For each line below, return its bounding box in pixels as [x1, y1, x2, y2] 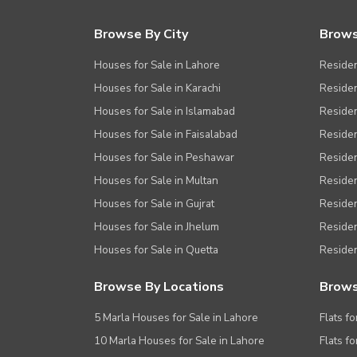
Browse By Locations [94, 278, 224, 296]
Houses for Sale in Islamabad [94, 104, 235, 120]
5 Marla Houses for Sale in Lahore [94, 310, 258, 326]
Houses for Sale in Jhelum [94, 219, 219, 235]
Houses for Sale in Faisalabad [94, 127, 237, 143]
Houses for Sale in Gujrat [94, 196, 214, 212]
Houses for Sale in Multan [94, 173, 218, 189]
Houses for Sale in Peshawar [94, 150, 234, 166]
